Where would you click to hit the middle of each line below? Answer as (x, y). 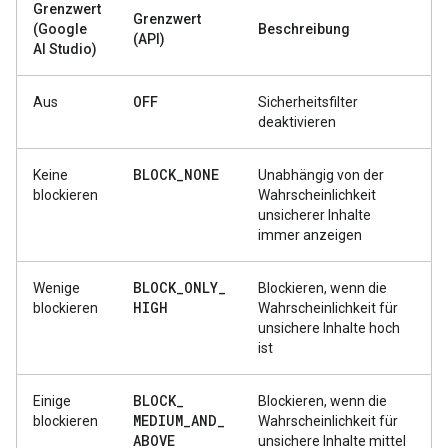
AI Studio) (65, 49)
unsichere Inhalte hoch (329, 328)
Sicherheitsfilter (308, 102)
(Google (60, 29)
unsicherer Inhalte (314, 215)
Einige (52, 401)
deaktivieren (297, 122)
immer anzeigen (310, 235)
